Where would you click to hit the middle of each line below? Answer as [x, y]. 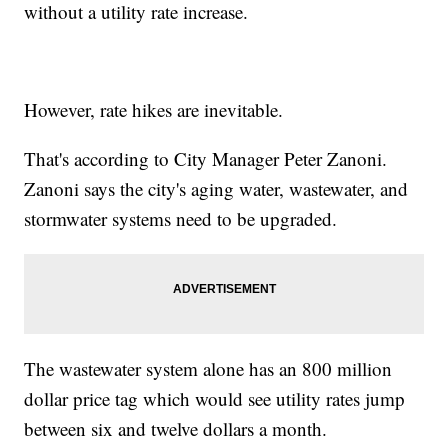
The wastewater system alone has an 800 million [208, 369]
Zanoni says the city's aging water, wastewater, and [216, 189]
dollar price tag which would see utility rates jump [215, 399]
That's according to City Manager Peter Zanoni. [206, 159]
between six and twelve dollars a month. [176, 429]
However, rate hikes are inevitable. [154, 110]
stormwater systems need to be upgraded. [181, 219]
